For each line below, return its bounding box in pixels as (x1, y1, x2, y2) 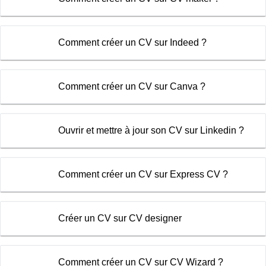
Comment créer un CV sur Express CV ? (58, 169, 228, 179)
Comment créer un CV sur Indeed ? (58, 37, 207, 47)
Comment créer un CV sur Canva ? (58, 81, 205, 91)
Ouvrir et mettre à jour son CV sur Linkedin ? (58, 125, 244, 135)
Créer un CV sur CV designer (58, 213, 182, 223)
